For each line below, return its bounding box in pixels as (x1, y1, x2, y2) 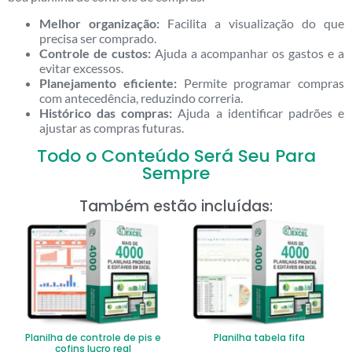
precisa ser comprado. (39, 30, 156, 46)
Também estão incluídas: (79, 195, 273, 217)
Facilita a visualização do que (159, 15, 344, 31)
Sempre (142, 160, 210, 185)
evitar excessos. (39, 60, 123, 75)
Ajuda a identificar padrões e (172, 104, 345, 120)
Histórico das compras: (39, 104, 173, 120)
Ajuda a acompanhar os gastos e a (150, 45, 345, 60)
